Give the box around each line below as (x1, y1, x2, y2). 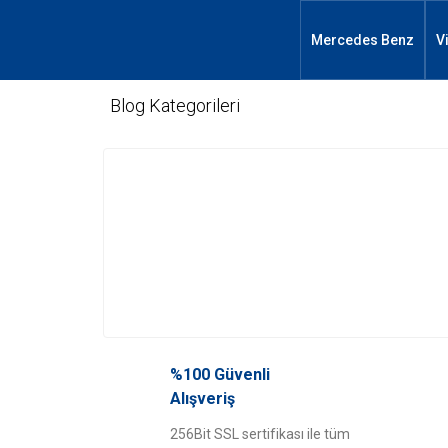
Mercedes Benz (311, 31, 414, 48)
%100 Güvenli (170, 365, 270, 384)
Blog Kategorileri (110, 95, 240, 116)
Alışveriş (170, 389, 235, 408)
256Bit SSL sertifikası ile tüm (170, 426, 350, 442)
